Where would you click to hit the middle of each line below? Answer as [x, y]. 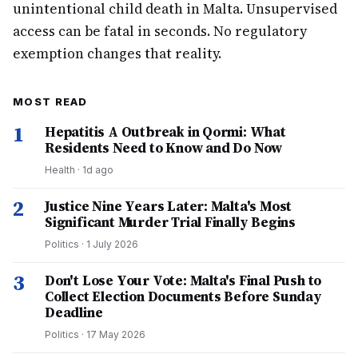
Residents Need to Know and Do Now [164, 148]
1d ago [98, 170]
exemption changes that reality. [117, 54]
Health [60, 170]
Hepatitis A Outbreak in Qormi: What [165, 132]
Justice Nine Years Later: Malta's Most [169, 206]
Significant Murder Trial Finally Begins [171, 222]
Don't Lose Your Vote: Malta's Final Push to [183, 280]
